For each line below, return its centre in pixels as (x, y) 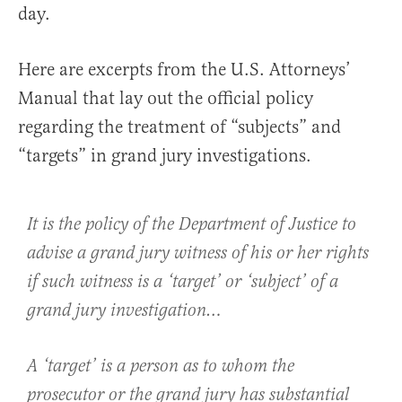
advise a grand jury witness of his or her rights (198, 253)
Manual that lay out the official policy (166, 98)
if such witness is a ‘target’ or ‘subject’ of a (183, 282)
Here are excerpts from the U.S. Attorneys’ (184, 69)
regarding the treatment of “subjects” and (179, 127)
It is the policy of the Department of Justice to (192, 224)
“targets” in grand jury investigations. (165, 155)
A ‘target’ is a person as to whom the (161, 366)
